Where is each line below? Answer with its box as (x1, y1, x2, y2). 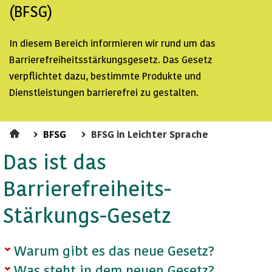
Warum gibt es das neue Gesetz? (14, 242, 214, 259)
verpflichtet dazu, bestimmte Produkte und (9, 70, 201, 82)
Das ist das (3, 149, 106, 174)
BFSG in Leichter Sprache (91, 128, 208, 140)
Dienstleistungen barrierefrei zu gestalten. (9, 86, 199, 98)
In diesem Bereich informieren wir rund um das (9, 37, 216, 49)
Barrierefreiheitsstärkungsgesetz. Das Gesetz (9, 53, 212, 66)
